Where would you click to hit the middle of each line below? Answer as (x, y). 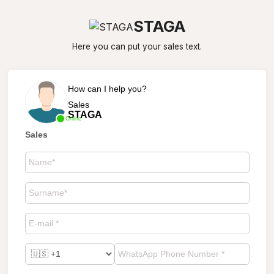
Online (73, 118)
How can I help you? (107, 88)
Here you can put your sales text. (137, 46)
